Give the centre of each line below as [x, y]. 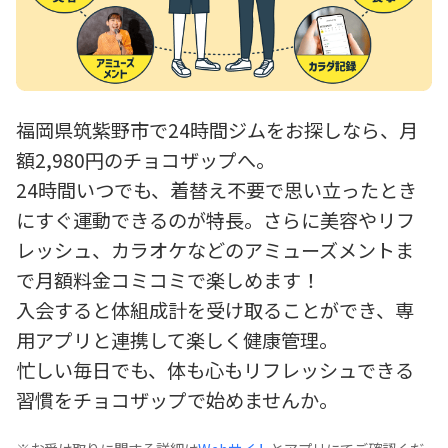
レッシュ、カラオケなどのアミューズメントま [215, 250]
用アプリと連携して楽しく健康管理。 [177, 340]
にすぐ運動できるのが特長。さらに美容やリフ [215, 220]
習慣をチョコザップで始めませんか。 [177, 400]
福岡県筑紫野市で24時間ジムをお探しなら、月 [217, 130]
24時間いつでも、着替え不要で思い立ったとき [216, 190]
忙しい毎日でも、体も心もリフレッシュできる [215, 370]
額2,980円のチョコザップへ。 [145, 160]
